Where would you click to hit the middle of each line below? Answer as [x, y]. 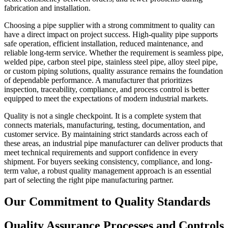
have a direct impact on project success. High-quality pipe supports [111, 35]
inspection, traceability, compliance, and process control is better [107, 90]
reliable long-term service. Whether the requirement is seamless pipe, [114, 53]
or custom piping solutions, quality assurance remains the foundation [113, 71]
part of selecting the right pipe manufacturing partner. [89, 180]
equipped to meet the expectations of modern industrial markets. [106, 99]
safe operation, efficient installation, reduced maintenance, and [104, 44]
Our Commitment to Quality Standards [107, 202]
